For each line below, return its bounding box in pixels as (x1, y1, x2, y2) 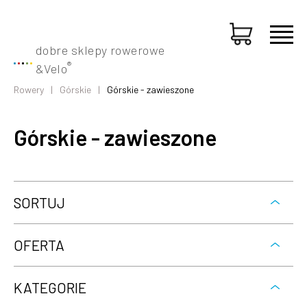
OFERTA (14, 236, 64, 254)
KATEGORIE (14, 279, 86, 296)
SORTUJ (14, 194, 65, 211)
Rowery (14, 84, 44, 95)
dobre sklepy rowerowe (36, 42, 165, 58)
